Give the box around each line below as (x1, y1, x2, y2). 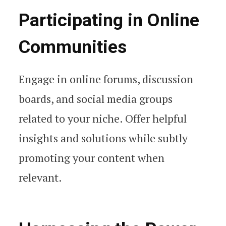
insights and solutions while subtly (19, 131, 188, 146)
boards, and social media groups (19, 91, 173, 106)
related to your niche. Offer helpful (19, 111, 187, 126)
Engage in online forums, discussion (19, 72, 193, 87)
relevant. (19, 170, 62, 185)
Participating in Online (19, 10, 199, 31)
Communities (19, 36, 127, 58)
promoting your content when (19, 150, 164, 165)
